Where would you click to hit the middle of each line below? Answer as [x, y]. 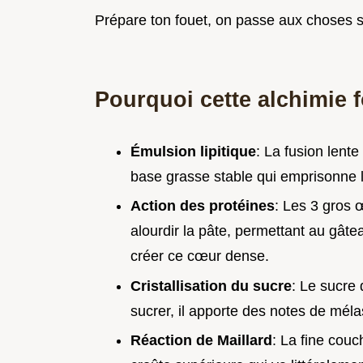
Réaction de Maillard [201, 341]
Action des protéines [203, 206]
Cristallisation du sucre [211, 286]
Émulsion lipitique [193, 151]
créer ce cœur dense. [200, 256]
